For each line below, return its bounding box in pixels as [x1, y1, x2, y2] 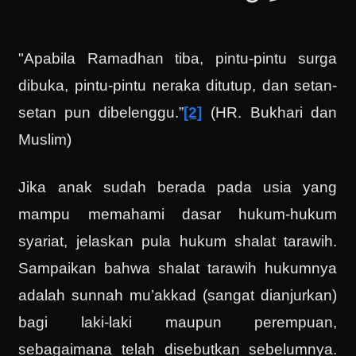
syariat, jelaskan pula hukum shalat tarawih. [18, 233, 338, 250]
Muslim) [18, 130, 72, 148]
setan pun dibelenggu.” [18, 103, 184, 121]
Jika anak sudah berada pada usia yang [18, 179, 338, 196]
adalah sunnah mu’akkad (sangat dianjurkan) [18, 287, 338, 304]
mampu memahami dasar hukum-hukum [18, 206, 338, 223]
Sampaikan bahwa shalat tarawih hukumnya [18, 260, 338, 277]
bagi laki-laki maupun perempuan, [18, 314, 338, 331]
